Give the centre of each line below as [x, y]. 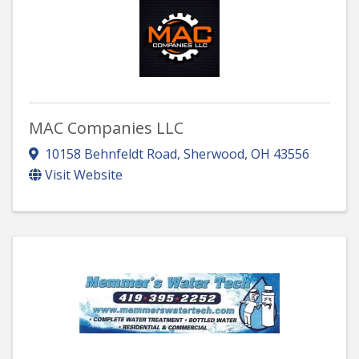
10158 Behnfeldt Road [111, 154]
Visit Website [84, 175]
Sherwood [214, 154]
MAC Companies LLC [106, 127]
